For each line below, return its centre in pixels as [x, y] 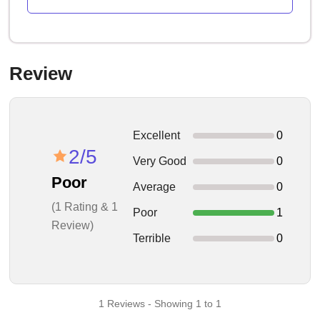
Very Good [160, 161]
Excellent [157, 135]
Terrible [152, 238]
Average [155, 187]
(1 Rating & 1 [85, 206]
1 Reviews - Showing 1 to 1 [160, 304]
